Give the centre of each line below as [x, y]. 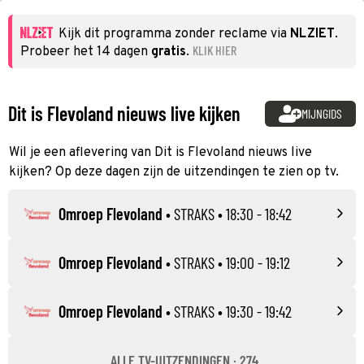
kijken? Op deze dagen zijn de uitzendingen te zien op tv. [174, 172]
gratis [169, 52]
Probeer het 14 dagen [86, 52]
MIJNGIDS [322, 113]
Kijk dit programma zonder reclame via [174, 34]
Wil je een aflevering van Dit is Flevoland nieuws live [160, 152]
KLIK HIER [214, 50]
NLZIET [312, 34]
